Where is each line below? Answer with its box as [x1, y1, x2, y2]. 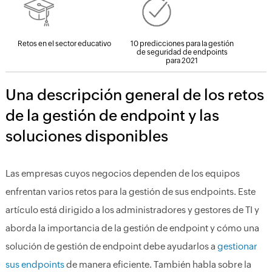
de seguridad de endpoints [136, 48, 228, 56]
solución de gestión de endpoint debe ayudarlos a [5, 241, 217, 251]
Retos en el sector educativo [17, 39, 111, 48]
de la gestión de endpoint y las [5, 107, 219, 124]
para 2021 [166, 56, 199, 65]
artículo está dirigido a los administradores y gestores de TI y [5, 205, 259, 215]
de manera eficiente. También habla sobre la [64, 259, 251, 270]
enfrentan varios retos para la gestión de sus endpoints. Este [5, 186, 256, 197]
